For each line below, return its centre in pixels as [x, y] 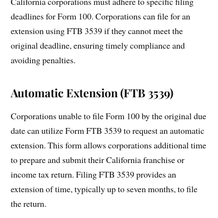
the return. [29, 203]
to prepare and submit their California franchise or [98, 159]
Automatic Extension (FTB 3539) [92, 92]
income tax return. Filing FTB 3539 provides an [94, 174]
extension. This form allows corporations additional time [109, 145]
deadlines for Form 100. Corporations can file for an [101, 16]
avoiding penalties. [43, 60]
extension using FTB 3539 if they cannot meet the [97, 30]
